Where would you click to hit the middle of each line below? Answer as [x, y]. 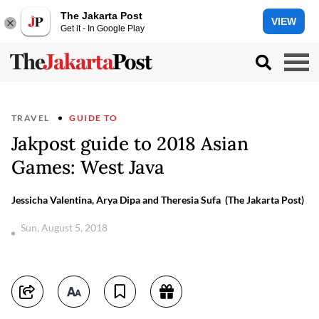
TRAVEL [31, 118]
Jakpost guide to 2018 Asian [130, 143]
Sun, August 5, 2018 [65, 228]
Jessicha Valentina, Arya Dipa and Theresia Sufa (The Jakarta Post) [158, 200]
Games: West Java [88, 167]
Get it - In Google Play [103, 28]
